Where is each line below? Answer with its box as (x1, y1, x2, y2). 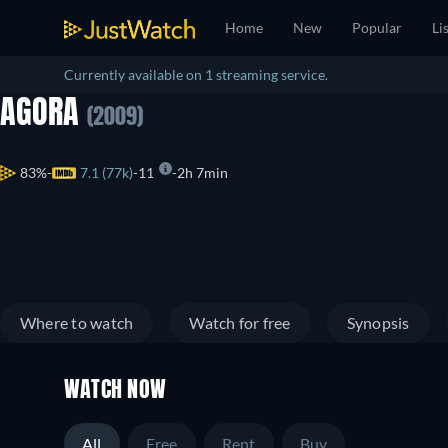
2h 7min (177, 164, 228, 182)
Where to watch (20, 313, 134, 332)
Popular (352, 19, 402, 36)
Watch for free (189, 313, 291, 332)
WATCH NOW (64, 380, 167, 402)
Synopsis (346, 313, 410, 332)
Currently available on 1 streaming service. (64, 66, 328, 83)
